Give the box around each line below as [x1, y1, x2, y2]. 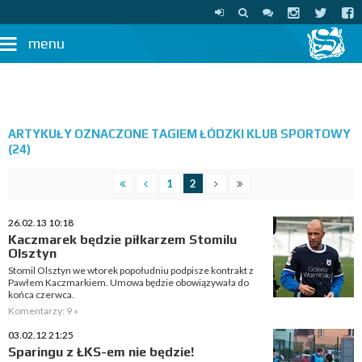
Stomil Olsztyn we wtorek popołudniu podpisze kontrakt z [8, 264, 254, 276]
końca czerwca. [8, 288, 74, 301]
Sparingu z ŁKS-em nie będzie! [8, 344, 194, 360]
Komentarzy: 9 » [8, 305, 78, 317]
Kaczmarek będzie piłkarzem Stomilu [8, 232, 237, 247]
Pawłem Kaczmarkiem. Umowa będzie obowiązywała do [8, 276, 249, 288]
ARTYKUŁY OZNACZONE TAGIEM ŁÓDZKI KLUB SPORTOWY [8, 127, 351, 141]
